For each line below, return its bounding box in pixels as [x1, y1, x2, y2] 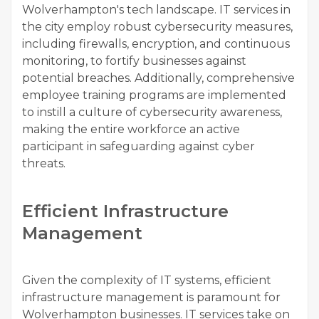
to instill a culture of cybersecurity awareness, [22, 105, 282, 120]
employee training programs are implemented [22, 88, 286, 103]
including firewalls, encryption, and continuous [22, 37, 290, 51]
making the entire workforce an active [22, 122, 240, 137]
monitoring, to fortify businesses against [22, 54, 246, 68]
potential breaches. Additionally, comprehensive [22, 71, 295, 85]
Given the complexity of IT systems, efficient [22, 273, 271, 288]
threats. [22, 157, 66, 171]
